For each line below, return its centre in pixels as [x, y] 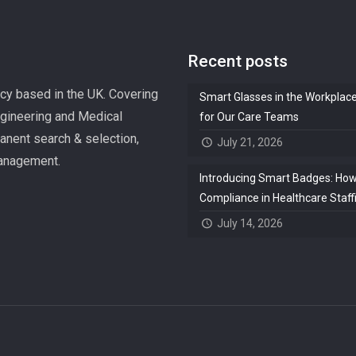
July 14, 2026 [250, 224]
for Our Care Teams [250, 117]
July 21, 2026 [250, 143]
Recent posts [238, 62]
